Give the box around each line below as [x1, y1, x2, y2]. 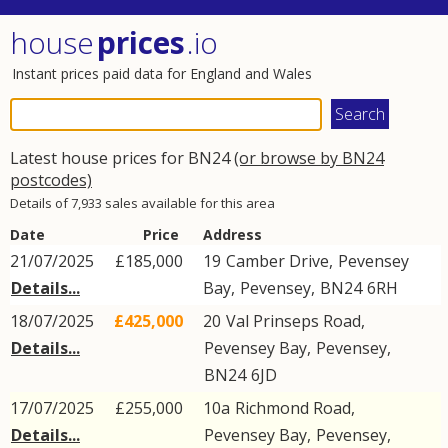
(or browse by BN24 [234, 147, 384, 169]
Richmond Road [235, 397, 351, 419]
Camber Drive [226, 250, 329, 272]
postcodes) [10, 169, 92, 191]
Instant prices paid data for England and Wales [12, 64, 312, 83]
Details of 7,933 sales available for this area [10, 194, 275, 212]
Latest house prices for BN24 [10, 147, 234, 169]
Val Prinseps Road [226, 310, 361, 332]
